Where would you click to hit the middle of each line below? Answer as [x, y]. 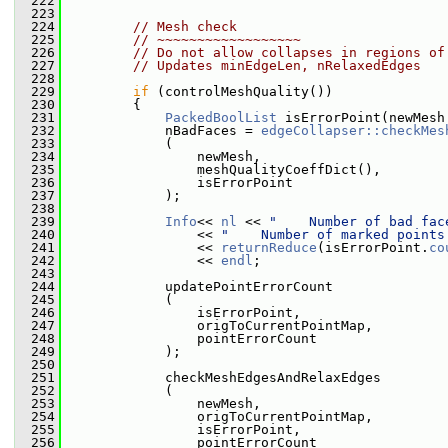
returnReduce [269, 247]
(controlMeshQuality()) [241, 91]
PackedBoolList [221, 117]
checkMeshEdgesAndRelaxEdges [221, 377]
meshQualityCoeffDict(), [221, 169]
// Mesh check [185, 26]
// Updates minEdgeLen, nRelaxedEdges [277, 65]
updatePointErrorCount [197, 286]
